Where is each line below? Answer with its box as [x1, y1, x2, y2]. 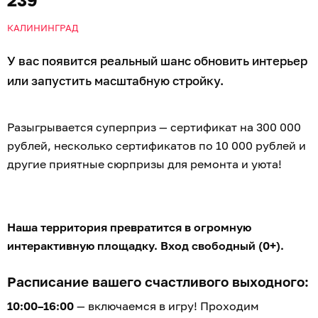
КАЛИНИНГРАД [7, 21, 78, 33]
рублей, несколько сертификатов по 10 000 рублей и [7, 138, 306, 153]
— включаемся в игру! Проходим [74, 298, 259, 313]
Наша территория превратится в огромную [7, 219, 251, 234]
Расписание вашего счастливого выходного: [7, 273, 309, 290]
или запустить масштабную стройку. [7, 72, 224, 88]
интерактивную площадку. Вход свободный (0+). [7, 238, 284, 253]
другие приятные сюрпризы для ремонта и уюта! [7, 156, 282, 171]
